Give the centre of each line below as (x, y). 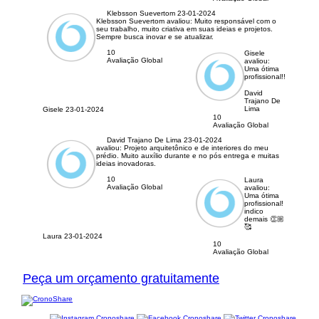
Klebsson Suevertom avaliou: (145, 21)
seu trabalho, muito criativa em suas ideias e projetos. (184, 29)
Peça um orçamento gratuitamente (121, 279)
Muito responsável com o (235, 21)
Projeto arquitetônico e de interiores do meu (196, 148)
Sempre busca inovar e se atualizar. (155, 37)
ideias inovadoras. (126, 164)
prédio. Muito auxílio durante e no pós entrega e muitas (187, 156)
